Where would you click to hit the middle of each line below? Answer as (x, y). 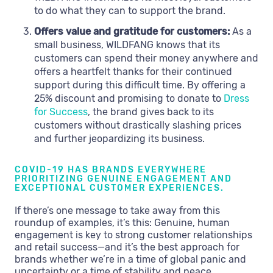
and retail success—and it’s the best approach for (127, 247)
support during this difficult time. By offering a (140, 85)
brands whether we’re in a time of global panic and (130, 260)
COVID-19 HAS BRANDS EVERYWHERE (111, 170)
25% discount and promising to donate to (129, 99)
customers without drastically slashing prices (138, 126)
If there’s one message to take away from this (117, 211)
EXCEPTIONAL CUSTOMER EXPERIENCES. (119, 188)
